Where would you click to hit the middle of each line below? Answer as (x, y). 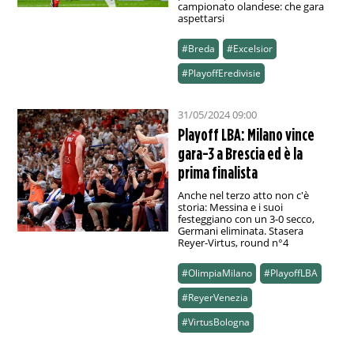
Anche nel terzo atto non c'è (243, 196)
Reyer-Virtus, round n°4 (233, 243)
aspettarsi (201, 19)
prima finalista (217, 173)
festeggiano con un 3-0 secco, (246, 219)
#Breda (198, 49)
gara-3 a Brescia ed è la (240, 154)
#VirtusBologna (215, 322)
